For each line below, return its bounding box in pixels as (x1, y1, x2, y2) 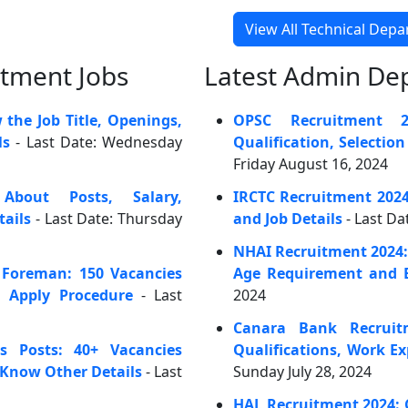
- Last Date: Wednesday (10, 132, 182, 152)
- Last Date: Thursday (31, 209, 182, 229)
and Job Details (233, 209, 342, 229)
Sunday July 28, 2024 (233, 362, 372, 382)
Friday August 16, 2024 (233, 154, 388, 174)
